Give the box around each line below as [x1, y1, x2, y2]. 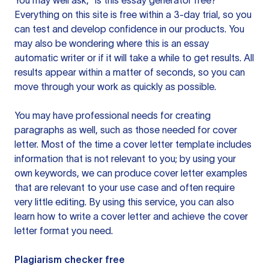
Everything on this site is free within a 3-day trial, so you [14, 9, 252, 20]
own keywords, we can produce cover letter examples [14, 168, 247, 178]
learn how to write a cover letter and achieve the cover [14, 211, 248, 222]
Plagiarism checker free [14, 254, 125, 265]
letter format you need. [14, 225, 113, 236]
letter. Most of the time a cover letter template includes [14, 139, 252, 150]
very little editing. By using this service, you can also [14, 196, 234, 207]
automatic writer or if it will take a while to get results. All [14, 52, 254, 63]
